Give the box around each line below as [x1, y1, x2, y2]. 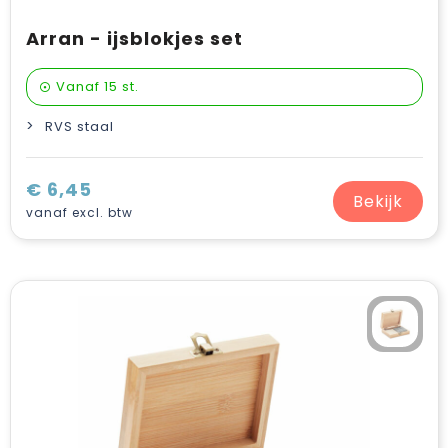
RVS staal [44, 117, 114, 136]
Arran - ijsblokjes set [25, 26, 243, 51]
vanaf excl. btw [25, 204, 133, 221]
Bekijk [352, 189, 403, 213]
